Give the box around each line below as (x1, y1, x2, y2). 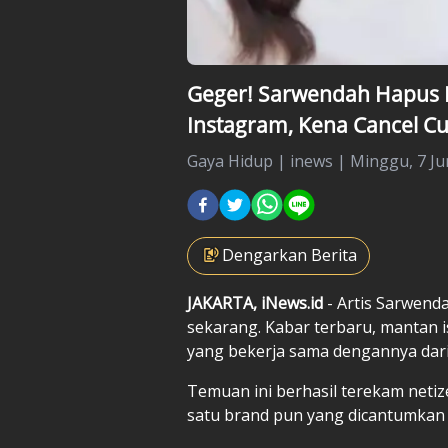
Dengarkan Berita (222, 243, 357, 266)
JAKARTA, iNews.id (187, 291, 327, 314)
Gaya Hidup (187, 149, 273, 172)
